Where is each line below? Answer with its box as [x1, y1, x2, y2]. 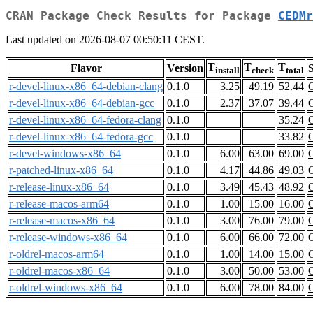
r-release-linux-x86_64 [9, 181, 109, 194]
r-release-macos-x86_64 [9, 214, 115, 227]
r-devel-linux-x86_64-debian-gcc [9, 97, 154, 110]
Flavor [70, 62, 102, 75]
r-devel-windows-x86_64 [9, 147, 121, 160]
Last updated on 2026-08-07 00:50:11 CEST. [6, 34, 205, 46]
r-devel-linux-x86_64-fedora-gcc [9, 131, 153, 143]
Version [167, 62, 203, 75]
